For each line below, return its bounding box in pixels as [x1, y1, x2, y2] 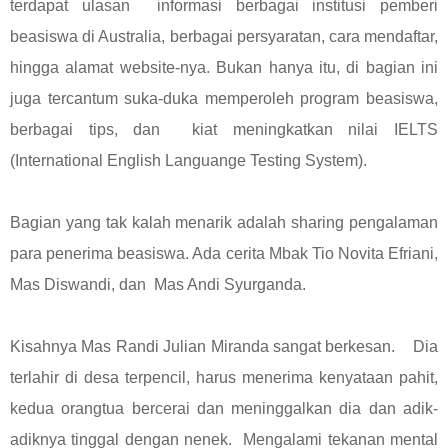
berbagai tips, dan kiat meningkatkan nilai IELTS [10, 120, 438, 138]
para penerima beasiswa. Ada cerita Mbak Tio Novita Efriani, [10, 244, 438, 262]
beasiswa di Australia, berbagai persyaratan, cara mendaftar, [10, 27, 438, 45]
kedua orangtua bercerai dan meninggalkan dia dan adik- [10, 399, 438, 417]
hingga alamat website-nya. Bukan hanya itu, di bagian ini [10, 58, 438, 76]
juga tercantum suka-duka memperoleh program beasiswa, [10, 89, 438, 107]
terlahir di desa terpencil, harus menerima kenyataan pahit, [10, 368, 438, 386]
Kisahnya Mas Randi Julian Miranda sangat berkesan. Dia [10, 337, 438, 355]
